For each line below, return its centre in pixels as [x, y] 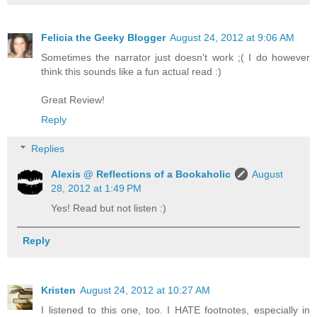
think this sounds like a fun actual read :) [131, 71]
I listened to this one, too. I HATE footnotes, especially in [175, 310]
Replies [48, 149]
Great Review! [73, 99]
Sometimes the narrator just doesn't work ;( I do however [175, 57]
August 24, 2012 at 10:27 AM [145, 290]
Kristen [58, 290]
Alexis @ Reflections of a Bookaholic [141, 174]
